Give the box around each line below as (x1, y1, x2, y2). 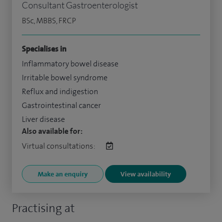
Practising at (12, 200, 75, 216)
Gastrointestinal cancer (22, 100, 101, 111)
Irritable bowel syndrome (22, 72, 108, 83)
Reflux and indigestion (22, 86, 98, 97)
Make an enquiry (38, 169, 88, 178)
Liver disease (22, 114, 65, 124)
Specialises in (22, 44, 66, 54)
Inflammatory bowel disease (22, 58, 118, 69)
